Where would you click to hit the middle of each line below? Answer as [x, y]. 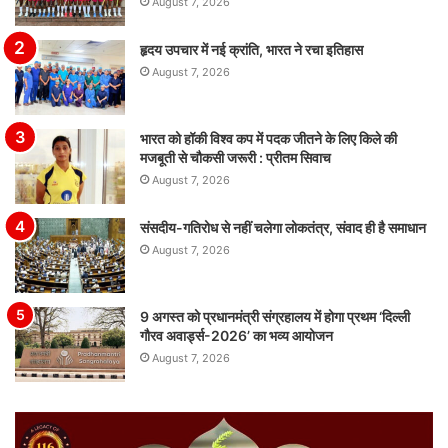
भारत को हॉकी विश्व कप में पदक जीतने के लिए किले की [268, 139]
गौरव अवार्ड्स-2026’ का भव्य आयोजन [236, 336]
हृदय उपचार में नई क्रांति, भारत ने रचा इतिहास [251, 50]
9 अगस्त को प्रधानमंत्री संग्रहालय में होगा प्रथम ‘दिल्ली [275, 317]
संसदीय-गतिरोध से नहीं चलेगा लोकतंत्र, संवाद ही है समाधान [283, 228]
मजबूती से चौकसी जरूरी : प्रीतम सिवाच [235, 158]
